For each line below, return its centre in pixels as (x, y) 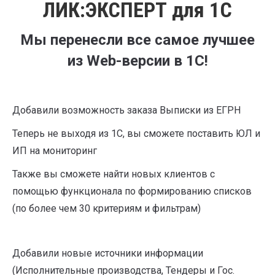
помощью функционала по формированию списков (132, 191)
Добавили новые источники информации (108, 253)
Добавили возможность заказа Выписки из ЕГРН (126, 110)
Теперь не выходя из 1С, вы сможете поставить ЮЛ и (136, 134)
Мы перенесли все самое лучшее (137, 40)
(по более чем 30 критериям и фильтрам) (107, 208)
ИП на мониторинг (55, 151)
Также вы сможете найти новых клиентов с (114, 174)
